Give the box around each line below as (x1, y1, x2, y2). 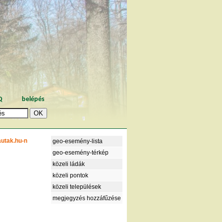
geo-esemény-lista (53, 137, 103, 145)
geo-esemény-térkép (53, 149, 109, 156)
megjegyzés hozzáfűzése (53, 194, 121, 202)
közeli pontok (53, 171, 88, 179)
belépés (21, 96, 45, 103)
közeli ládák (53, 160, 85, 167)
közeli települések (53, 183, 101, 190)
